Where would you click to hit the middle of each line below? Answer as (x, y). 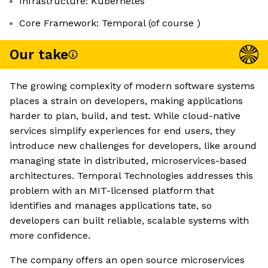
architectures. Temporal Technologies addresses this (131, 176)
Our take (39, 54)
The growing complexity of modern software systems (132, 86)
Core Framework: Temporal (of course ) (110, 23)
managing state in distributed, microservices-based (128, 161)
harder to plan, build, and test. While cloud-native (125, 116)
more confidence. (50, 236)
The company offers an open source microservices (127, 260)
